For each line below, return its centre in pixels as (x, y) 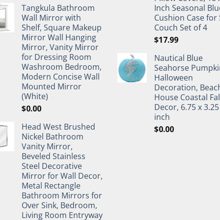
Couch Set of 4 (181, 27)
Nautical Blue (179, 58)
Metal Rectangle (51, 186)
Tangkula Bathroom (58, 8)
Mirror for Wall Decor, (62, 176)
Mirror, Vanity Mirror (60, 47)
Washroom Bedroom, (62, 67)
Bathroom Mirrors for (62, 195)
